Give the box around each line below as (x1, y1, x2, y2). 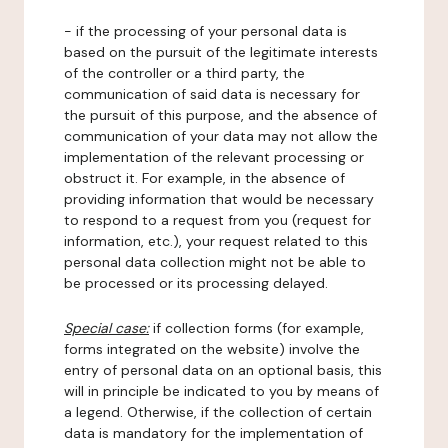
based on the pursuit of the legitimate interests (64, 43, 378, 61)
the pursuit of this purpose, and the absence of (64, 106, 377, 124)
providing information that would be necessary (64, 190, 374, 208)
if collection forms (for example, (149, 319, 364, 337)
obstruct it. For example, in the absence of (64, 169, 345, 187)
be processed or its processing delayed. (64, 274, 328, 292)
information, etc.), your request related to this (64, 232, 368, 250)
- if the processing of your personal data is (64, 22, 347, 40)
